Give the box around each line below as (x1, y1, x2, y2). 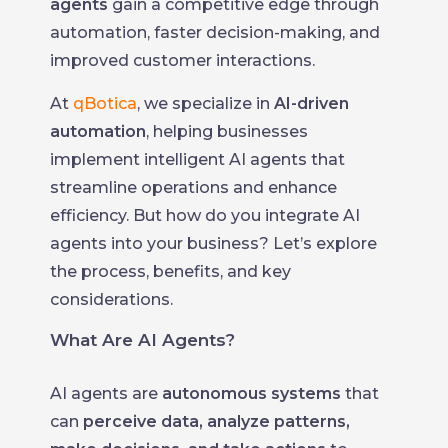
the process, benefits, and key (50, 262, 291, 281)
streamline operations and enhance (50, 178, 337, 197)
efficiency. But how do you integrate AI (50, 206, 360, 225)
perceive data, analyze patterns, (83, 412, 350, 431)
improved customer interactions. (50, 51, 315, 70)
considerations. (50, 290, 173, 309)
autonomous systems (162, 384, 341, 403)
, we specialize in (137, 94, 274, 113)
